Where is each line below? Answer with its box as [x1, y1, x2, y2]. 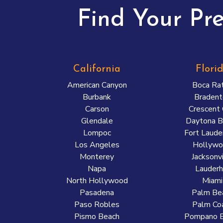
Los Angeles [74, 139, 119, 150]
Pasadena [80, 187, 114, 198]
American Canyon [67, 80, 127, 91]
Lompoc [83, 127, 111, 138]
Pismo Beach [74, 211, 120, 222]
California [73, 64, 121, 74]
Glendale [81, 115, 113, 126]
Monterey [80, 151, 114, 162]
